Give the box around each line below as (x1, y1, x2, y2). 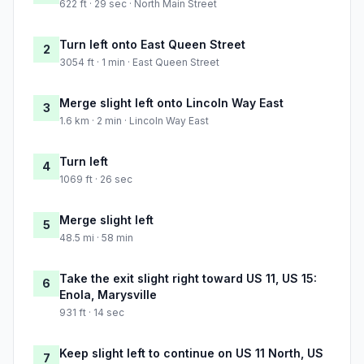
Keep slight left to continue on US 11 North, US (59, 346, 323, 361)
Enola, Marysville (59, 288, 157, 302)
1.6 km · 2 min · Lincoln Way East (59, 115, 209, 128)
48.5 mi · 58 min (59, 232, 133, 245)
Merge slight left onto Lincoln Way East (59, 96, 284, 110)
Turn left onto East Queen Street (59, 37, 245, 52)
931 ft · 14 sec (59, 306, 124, 319)
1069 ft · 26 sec (59, 173, 132, 186)
